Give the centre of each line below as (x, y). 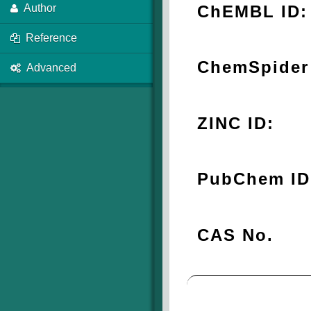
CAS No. (235, 235)
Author (40, 8)
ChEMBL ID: (252, 11)
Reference (51, 38)
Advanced (51, 68)
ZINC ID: (236, 123)
